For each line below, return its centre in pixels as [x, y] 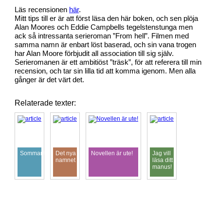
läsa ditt [163, 160]
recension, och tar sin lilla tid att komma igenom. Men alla [105, 71]
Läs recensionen [42, 10]
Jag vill [162, 153]
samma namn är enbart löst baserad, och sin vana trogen [105, 45]
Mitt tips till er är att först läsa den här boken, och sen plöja [106, 18]
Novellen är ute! [112, 153]
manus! [162, 167]
